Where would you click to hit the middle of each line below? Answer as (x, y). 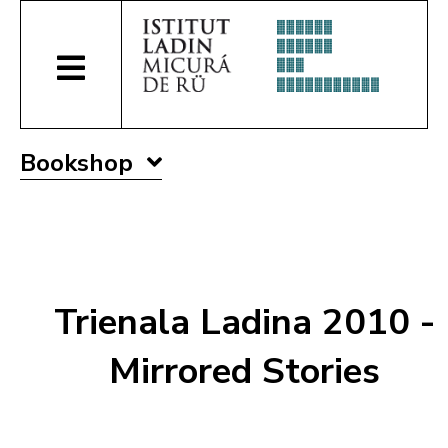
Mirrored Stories (244, 372)
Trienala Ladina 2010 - (244, 323)
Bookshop (79, 163)
